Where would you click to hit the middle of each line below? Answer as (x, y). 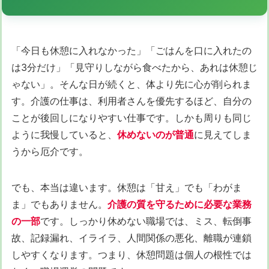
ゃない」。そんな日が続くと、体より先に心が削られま (131, 84)
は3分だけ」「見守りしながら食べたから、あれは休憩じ (134, 68)
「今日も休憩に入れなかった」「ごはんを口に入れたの (131, 51)
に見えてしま (223, 135)
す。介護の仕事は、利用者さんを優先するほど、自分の (131, 101)
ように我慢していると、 (64, 135)
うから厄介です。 (50, 152)
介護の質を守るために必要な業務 (180, 204)
